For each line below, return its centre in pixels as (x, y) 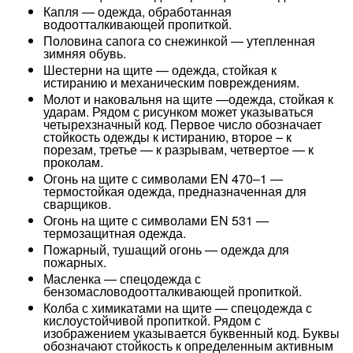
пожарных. (75, 262)
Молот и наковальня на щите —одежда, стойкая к (188, 99)
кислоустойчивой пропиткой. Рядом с (152, 320)
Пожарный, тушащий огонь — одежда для (166, 249)
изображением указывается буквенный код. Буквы (191, 333)
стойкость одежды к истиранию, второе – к (167, 137)
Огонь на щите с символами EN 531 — (156, 220)
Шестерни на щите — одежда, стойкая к (160, 70)
